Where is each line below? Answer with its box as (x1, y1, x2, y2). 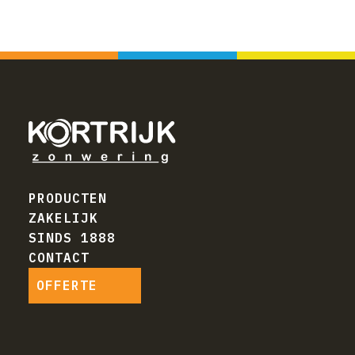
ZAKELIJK (29, 210, 98, 227)
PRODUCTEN (29, 190, 107, 207)
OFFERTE (36, 277, 97, 294)
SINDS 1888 (29, 230, 116, 246)
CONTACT (29, 250, 90, 266)
